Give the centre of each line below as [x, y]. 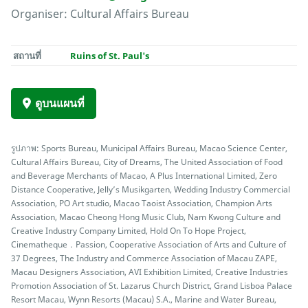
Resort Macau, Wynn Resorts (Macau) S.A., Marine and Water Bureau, [144, 299]
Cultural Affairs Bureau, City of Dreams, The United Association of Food [147, 162]
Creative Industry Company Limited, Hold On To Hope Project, [129, 231]
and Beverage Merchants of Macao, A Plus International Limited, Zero [144, 176]
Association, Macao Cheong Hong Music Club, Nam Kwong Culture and [146, 217]
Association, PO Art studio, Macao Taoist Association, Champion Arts [142, 203]
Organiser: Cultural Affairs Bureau [100, 14]
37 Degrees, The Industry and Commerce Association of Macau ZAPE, [144, 258]
